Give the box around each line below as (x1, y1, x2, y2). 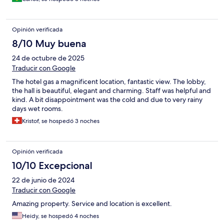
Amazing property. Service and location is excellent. (12, 198, 172, 208)
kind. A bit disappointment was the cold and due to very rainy (12, 94, 202, 104)
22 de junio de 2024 (12, 175, 74, 184)
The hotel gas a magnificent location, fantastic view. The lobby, (12, 76, 206, 86)
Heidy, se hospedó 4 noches (22, 211, 99, 220)
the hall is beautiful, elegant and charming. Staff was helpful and (12, 85, 211, 95)
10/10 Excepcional (12, 159, 92, 171)
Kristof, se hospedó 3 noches (22, 116, 99, 125)
